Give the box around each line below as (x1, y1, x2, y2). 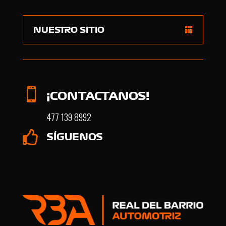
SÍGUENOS (46, 132, 103, 142)
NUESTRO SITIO (33, 25, 104, 34)
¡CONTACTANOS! (46, 90, 149, 101)
